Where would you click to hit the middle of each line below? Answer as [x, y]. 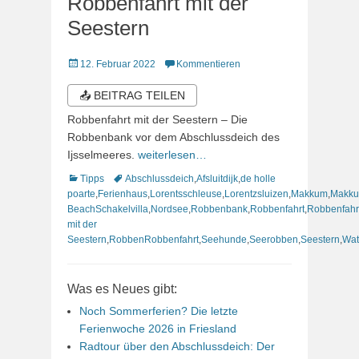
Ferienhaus [123, 194]
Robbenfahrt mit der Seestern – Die [157, 119]
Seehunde [224, 239]
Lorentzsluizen [256, 194]
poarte [81, 194]
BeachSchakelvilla [108, 209]
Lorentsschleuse [186, 194]
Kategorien [91, 177]
